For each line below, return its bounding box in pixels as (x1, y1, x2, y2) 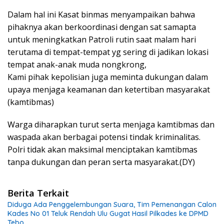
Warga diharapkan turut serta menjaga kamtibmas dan (7, 119, 214, 130)
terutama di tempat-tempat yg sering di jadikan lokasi (7, 46, 208, 58)
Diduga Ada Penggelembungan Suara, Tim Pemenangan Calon (7, 200, 216, 209)
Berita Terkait (7, 187, 69, 199)
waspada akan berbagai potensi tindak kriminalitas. (7, 131, 200, 143)
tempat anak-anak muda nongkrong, (7, 59, 146, 70)
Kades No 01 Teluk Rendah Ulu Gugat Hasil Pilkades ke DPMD (7, 209, 208, 218)
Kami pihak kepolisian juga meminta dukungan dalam (7, 71, 208, 83)
